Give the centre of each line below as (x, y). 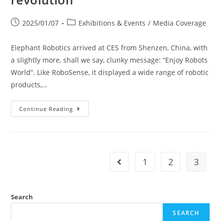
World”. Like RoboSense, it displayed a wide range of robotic (110, 72)
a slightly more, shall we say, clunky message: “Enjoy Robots (110, 60)
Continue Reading (46, 109)
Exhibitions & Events (112, 23)
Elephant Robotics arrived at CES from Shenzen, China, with (110, 48)
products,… (29, 85)
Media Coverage (180, 23)
